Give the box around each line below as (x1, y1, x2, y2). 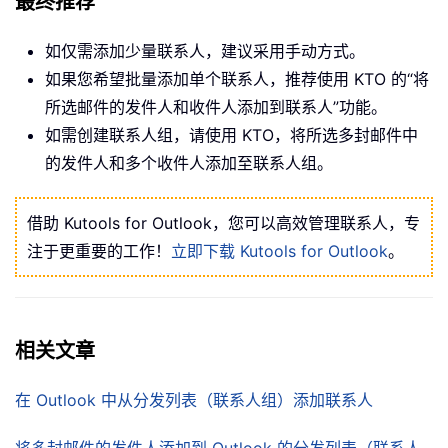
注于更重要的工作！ (27, 240, 171, 261)
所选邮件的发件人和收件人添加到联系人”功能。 (45, 96, 387, 117)
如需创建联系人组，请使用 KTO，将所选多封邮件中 (45, 124, 418, 145)
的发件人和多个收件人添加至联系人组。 (45, 152, 333, 173)
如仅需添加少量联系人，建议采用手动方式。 (45, 40, 365, 61)
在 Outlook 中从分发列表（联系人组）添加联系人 (15, 389, 373, 410)
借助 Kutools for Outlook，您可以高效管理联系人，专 (27, 212, 420, 233)
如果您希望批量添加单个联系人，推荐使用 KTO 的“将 (45, 68, 429, 89)
